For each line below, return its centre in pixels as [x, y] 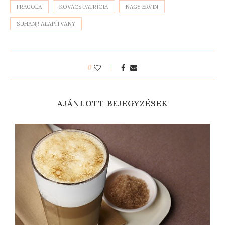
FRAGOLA [29, 6]
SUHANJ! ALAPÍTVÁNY [46, 23]
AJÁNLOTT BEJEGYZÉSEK [113, 103]
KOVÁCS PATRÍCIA [84, 6]
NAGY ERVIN [142, 6]
